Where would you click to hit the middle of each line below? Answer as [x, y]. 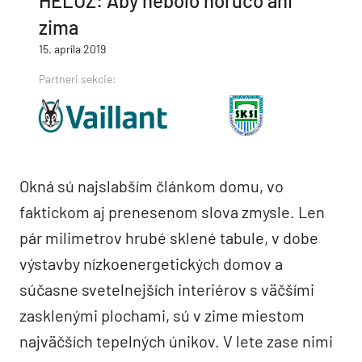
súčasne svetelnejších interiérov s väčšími [167, 289]
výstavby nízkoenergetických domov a [151, 263]
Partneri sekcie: [78, 78]
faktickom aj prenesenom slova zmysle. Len [172, 211]
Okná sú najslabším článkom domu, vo [152, 185]
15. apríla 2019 [72, 48]
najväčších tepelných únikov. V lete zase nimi [176, 341]
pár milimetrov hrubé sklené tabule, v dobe [169, 237]
